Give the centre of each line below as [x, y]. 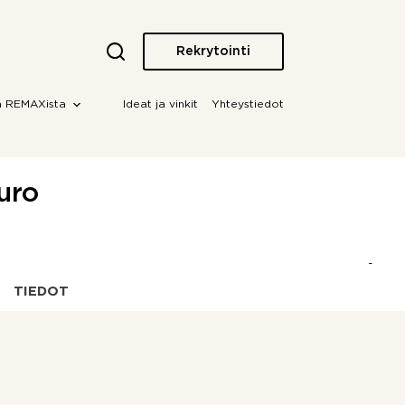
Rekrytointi [213, 51]
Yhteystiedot [247, 104]
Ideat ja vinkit [160, 104]
